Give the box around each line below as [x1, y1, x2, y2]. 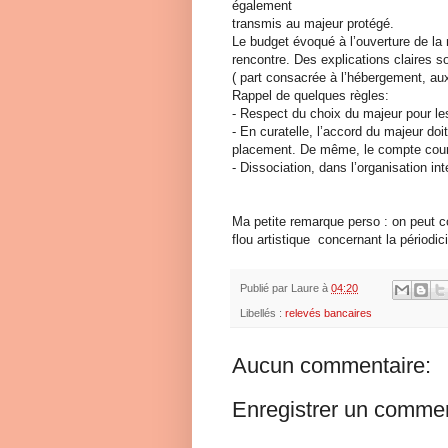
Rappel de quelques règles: [232, 88, 389, 104]
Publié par [240, 282, 291, 295]
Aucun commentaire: [232, 352, 431, 378]
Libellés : [240, 306, 285, 319]
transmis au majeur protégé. [232, 16, 394, 32]
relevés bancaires [285, 306, 372, 319]
